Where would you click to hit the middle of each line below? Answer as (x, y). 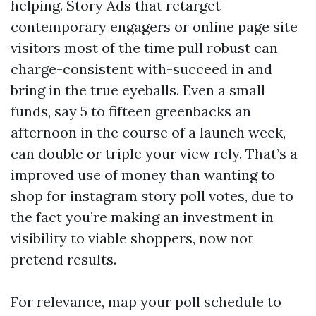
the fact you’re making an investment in (142, 217)
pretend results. (63, 259)
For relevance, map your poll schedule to (146, 301)
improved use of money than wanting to (143, 174)
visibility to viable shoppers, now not (132, 238)
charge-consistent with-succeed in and (141, 68)
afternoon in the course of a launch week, (148, 132)
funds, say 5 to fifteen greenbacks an (131, 111)
